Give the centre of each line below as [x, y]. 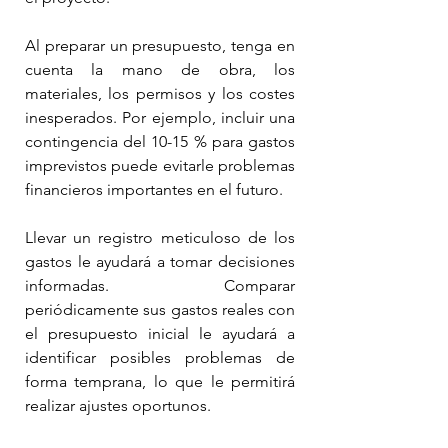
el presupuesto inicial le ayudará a [160, 333]
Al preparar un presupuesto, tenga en [160, 45]
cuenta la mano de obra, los [160, 69]
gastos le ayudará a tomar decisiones [160, 261]
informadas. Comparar [160, 285]
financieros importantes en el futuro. [154, 189]
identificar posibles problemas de [160, 357]
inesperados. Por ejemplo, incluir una [160, 117]
